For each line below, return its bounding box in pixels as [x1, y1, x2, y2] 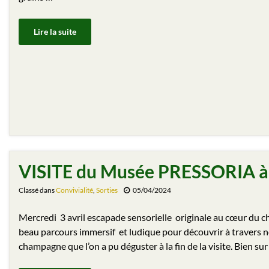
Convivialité [56, 186, 93, 195]
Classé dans [19, 186, 56, 195]
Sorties [96, 186, 118, 195]
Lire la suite [34, 26, 76, 37]
